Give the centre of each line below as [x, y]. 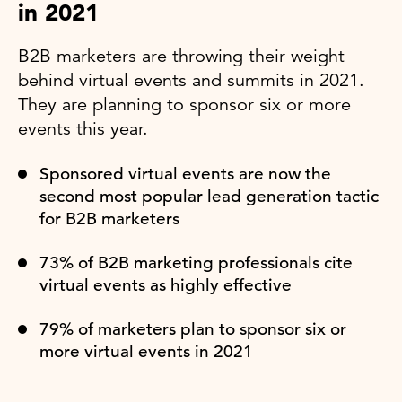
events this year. [83, 128]
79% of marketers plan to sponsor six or [193, 328]
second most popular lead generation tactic [209, 196]
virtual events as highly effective [166, 284]
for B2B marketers [109, 218]
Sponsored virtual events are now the [185, 173]
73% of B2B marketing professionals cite [196, 262]
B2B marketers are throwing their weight [181, 56]
